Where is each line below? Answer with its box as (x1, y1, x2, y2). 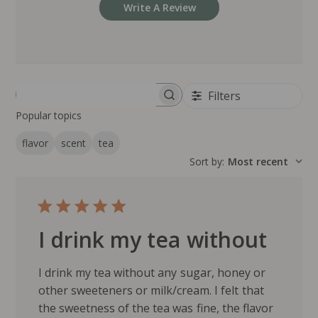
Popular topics (16, 108, 82, 122)
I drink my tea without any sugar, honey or (38, 265, 265, 281)
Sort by (189, 155, 222, 169)
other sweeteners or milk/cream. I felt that (38, 283, 264, 299)
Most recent (227, 155, 288, 169)
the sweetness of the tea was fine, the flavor (38, 300, 273, 317)
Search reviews (98, 93, 168, 106)
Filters (208, 87, 241, 104)
